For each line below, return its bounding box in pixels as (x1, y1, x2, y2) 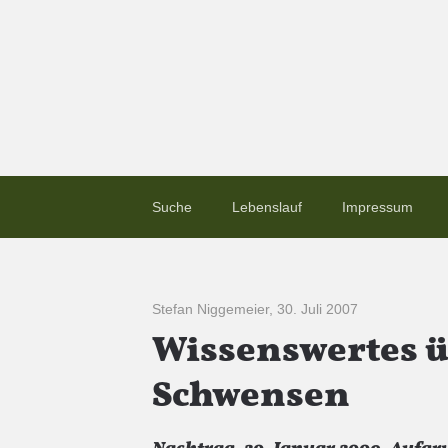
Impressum (342, 199, 413, 215)
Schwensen (152, 372, 350, 422)
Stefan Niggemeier (152, 301, 269, 317)
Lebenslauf (232, 199, 302, 215)
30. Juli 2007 (277, 301, 358, 317)
